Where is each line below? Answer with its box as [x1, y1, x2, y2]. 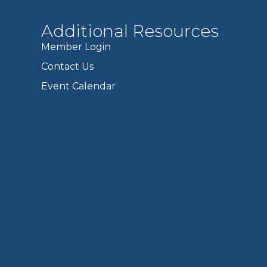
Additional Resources [41, 20, 219, 41]
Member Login [41, 41, 111, 52]
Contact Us [41, 60, 94, 72]
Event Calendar [41, 80, 116, 92]
